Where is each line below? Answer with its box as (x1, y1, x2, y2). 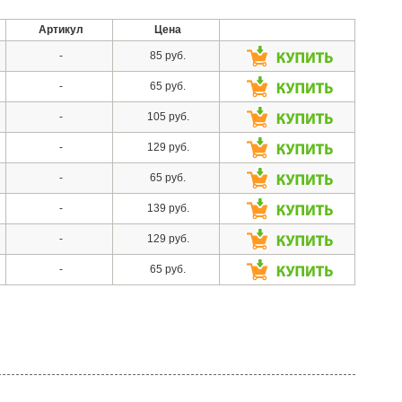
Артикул (39, 22, 84, 36)
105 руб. (146, 109, 189, 123)
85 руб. (150, 48, 187, 62)
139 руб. (146, 201, 189, 214)
